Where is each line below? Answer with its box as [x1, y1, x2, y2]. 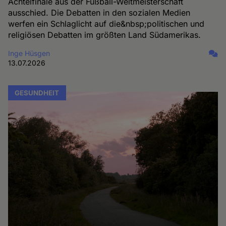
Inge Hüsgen [8, 49, 50, 58]
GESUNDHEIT [15, 89, 60, 97]
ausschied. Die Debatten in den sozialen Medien [8, 8, 191, 18]
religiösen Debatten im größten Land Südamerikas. [8, 30, 201, 40]
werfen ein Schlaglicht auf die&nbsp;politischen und [8, 19, 205, 29]
